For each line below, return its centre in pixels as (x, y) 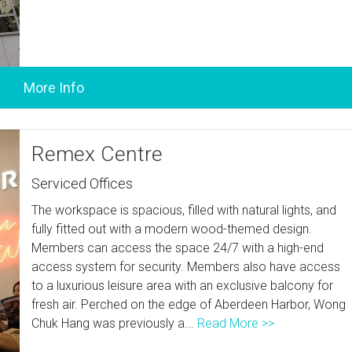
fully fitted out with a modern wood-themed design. (172, 229)
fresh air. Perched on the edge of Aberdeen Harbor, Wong (189, 304)
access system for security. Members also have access (186, 267)
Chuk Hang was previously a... (115, 323)
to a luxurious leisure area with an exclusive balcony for (183, 286)
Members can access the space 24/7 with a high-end (178, 248)
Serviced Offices (82, 183)
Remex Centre (97, 154)
